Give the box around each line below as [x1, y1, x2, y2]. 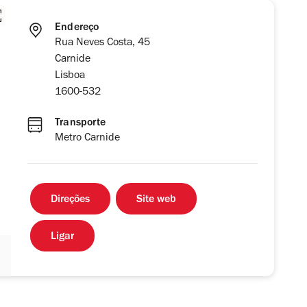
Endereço [55, 23, 99, 34]
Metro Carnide [55, 133, 120, 145]
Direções [51, 195, 90, 206]
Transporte [55, 118, 106, 130]
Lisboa [55, 71, 85, 82]
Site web [136, 195, 176, 206]
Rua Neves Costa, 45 [55, 38, 150, 49]
